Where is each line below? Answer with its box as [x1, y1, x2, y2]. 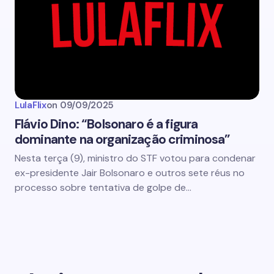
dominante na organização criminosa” [15, 131, 231, 148]
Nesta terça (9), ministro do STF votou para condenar [15, 152, 256, 165]
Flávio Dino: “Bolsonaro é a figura [15, 116, 198, 133]
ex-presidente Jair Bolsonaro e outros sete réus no [15, 166, 245, 179]
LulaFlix [15, 99, 46, 111]
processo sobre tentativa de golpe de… [15, 181, 191, 194]
